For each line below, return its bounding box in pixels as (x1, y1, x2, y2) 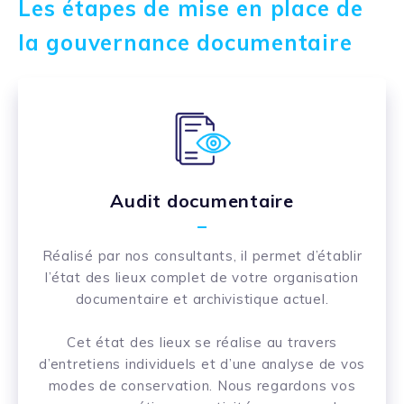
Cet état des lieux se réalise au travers (67, 334, 337, 352)
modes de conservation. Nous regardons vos (48, 377, 356, 395)
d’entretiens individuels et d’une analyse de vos (39, 355, 365, 373)
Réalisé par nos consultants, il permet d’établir (41, 247, 363, 265)
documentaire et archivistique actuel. (75, 290, 329, 308)
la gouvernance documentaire (18, 29, 353, 57)
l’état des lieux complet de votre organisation (45, 269, 359, 287)
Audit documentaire (110, 189, 294, 213)
